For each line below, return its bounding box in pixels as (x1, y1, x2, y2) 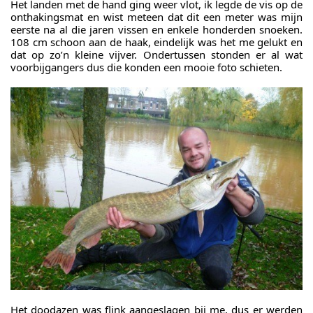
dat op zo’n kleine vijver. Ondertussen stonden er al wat (10, 48, 303, 62)
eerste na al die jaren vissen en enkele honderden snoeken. (10, 22, 303, 37)
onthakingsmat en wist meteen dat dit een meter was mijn (10, 10, 303, 24)
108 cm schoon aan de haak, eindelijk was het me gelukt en (10, 35, 303, 50)
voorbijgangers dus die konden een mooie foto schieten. (10, 60, 282, 75)
